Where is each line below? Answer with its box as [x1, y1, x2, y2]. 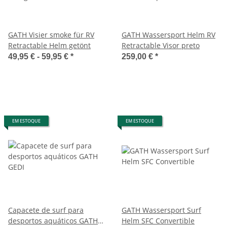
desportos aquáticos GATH [8, 215, 98, 225]
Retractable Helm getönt [8, 40, 91, 50]
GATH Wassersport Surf [122, 205, 201, 215]
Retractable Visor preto [122, 40, 200, 50]
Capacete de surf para [8, 205, 84, 215]
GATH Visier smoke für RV [8, 29, 94, 40]
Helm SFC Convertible [122, 215, 195, 225]
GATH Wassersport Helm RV [122, 29, 215, 40]
